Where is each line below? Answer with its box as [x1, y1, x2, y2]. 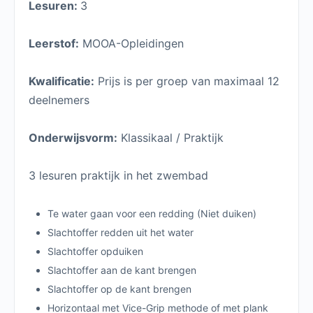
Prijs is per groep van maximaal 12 [94, 74, 279, 89]
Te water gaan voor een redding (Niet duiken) [48, 208, 256, 220]
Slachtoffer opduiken [48, 245, 143, 258]
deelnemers [29, 93, 89, 108]
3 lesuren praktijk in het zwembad [29, 168, 208, 183]
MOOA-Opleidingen [79, 36, 184, 51]
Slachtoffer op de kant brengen [48, 283, 191, 296]
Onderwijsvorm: [29, 131, 117, 145]
